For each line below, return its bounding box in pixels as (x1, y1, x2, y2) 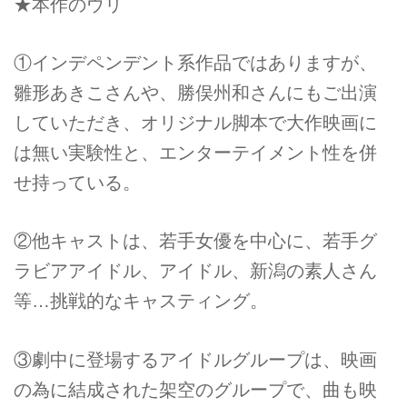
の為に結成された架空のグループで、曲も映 (14, 379, 377, 400)
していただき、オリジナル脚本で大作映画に (14, 112, 377, 133)
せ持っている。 (14, 172, 141, 193)
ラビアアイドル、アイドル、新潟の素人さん (14, 261, 377, 282)
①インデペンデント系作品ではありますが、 (14, 52, 377, 73)
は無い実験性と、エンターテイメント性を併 (14, 142, 377, 163)
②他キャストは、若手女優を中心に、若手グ (14, 231, 377, 252)
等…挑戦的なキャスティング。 (14, 291, 268, 312)
